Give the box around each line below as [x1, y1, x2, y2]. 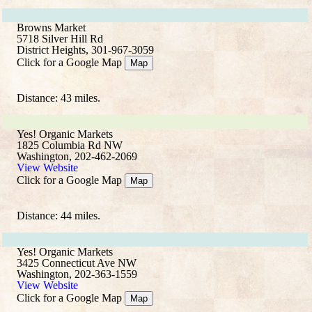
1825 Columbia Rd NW [17, 139, 123, 151]
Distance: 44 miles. [17, 210, 100, 221]
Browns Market [17, 22, 86, 33]
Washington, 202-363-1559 [17, 268, 137, 280]
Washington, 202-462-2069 [17, 150, 137, 162]
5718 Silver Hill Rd [17, 33, 103, 45]
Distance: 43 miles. [17, 92, 100, 104]
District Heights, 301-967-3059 [17, 44, 154, 56]
